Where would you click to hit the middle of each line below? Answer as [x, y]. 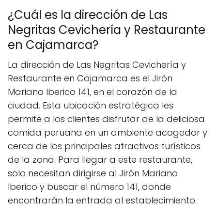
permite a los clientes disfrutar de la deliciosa [106, 119]
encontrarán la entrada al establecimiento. [102, 200]
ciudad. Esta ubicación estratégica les [91, 105]
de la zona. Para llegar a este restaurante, [100, 159]
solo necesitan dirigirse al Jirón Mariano [93, 173]
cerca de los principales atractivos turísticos [104, 146]
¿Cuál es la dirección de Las [88, 15]
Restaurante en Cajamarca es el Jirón [90, 78]
